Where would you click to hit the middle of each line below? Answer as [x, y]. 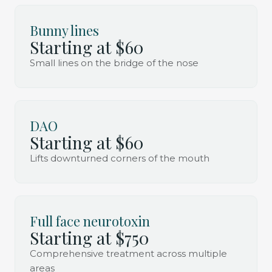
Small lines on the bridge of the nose [114, 63]
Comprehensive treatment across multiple [128, 253]
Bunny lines [64, 30]
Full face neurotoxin [90, 221]
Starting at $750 [89, 237]
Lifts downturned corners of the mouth [120, 158]
